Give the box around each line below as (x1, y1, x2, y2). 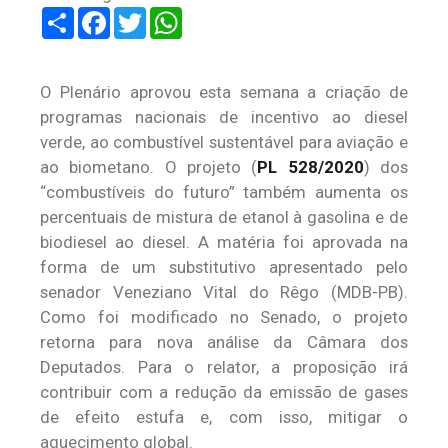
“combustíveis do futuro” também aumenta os (40, 182, 408, 202)
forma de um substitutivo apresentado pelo (40, 257, 408, 277)
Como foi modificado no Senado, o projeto (40, 307, 408, 327)
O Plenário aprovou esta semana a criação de (40, 82, 408, 102)
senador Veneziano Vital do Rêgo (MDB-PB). (40, 282, 408, 302)
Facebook (110, 5, 183, 25)
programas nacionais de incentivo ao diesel (40, 107, 408, 127)
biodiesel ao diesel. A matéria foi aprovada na (40, 232, 408, 252)
